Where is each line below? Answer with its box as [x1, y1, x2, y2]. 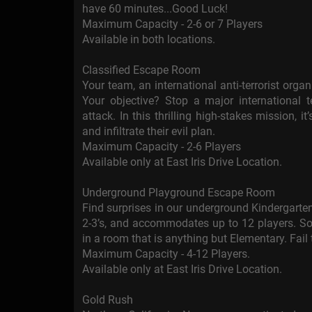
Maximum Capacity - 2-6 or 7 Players [82, 17, 263, 31]
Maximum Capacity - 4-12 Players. [82, 247, 250, 261]
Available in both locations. [82, 33, 215, 47]
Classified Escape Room [82, 63, 201, 77]
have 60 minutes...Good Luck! [82, 2, 228, 16]
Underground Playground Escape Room [82, 186, 275, 200]
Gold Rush [82, 293, 133, 307]
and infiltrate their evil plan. [82, 125, 215, 139]
